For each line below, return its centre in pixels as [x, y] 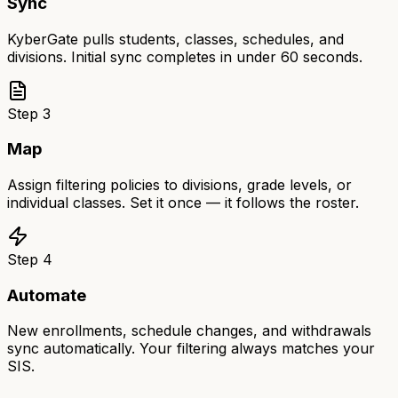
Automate [47, 295]
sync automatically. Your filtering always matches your [191, 349]
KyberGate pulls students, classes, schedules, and [175, 39]
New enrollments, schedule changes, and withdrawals [189, 331]
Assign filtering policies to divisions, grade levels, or [179, 184]
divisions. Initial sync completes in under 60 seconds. [185, 56]
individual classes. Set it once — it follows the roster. [183, 202]
